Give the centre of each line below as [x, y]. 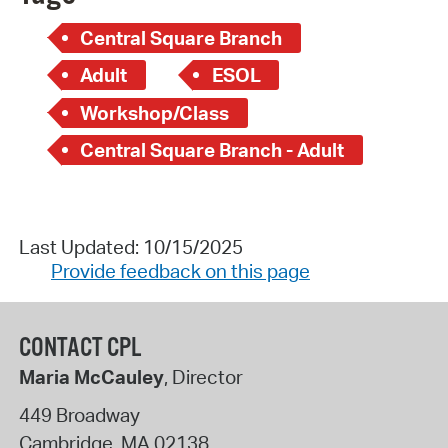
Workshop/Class [155, 112]
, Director [203, 377]
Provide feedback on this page [180, 271]
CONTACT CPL [79, 349]
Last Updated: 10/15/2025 [130, 247]
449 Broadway [79, 414]
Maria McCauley [91, 377]
